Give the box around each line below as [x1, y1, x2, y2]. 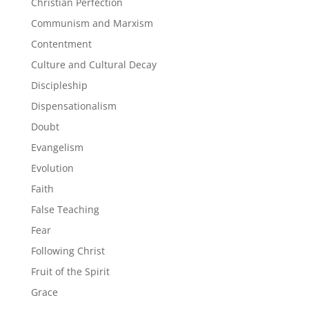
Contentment [30, 37, 92, 50]
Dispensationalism [30, 99, 117, 112]
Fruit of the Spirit [30, 265, 110, 278]
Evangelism [30, 141, 83, 154]
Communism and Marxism [30, 17, 153, 30]
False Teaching [30, 203, 99, 216]
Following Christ [30, 244, 105, 257]
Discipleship [30, 79, 88, 92]
